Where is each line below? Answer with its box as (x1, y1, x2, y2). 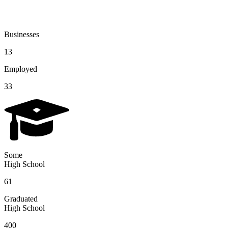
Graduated (4, 194, 38, 204)
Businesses (4, 30, 39, 39)
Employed (4, 65, 37, 74)
